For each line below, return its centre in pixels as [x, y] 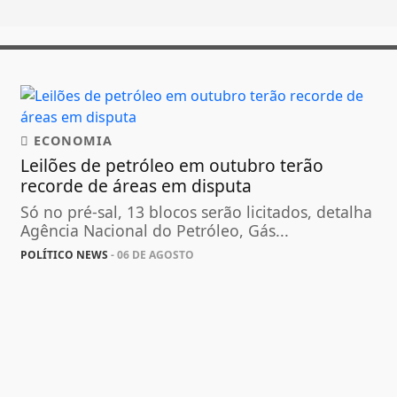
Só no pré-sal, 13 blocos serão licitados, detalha [197, 212]
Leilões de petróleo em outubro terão [172, 166]
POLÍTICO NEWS [65, 255]
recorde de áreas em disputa [136, 186]
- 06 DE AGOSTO [152, 255]
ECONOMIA [71, 141]
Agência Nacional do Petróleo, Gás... [155, 231]
